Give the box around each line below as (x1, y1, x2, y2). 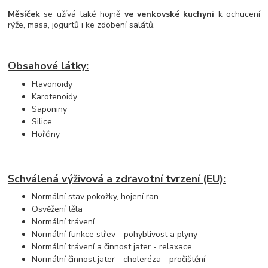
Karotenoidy (32, 91, 78, 103)
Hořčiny (32, 129, 60, 141)
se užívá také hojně (40, 8, 124, 20)
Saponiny (32, 103, 68, 115)
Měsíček (8, 8, 41, 20)
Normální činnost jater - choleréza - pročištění (32, 254, 206, 266)
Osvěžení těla (32, 203, 83, 215)
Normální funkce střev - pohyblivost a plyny (32, 229, 198, 240)
